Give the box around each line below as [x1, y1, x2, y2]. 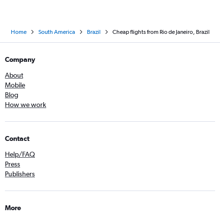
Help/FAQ [5, 150, 35, 159]
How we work [5, 101, 46, 109]
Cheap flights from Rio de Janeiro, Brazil [112, 28, 210, 36]
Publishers [5, 170, 35, 178]
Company [5, 55, 35, 64]
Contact [5, 135, 29, 143]
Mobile [5, 81, 25, 89]
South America [38, 28, 75, 36]
